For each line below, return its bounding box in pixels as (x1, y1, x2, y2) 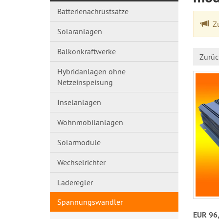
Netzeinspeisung (57, 77, 113, 87)
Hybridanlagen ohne (57, 66, 126, 76)
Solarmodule (57, 137, 101, 147)
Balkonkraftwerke (57, 46, 116, 56)
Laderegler (57, 177, 93, 187)
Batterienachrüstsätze (57, 6, 129, 16)
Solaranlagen (57, 26, 102, 36)
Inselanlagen (57, 97, 101, 107)
